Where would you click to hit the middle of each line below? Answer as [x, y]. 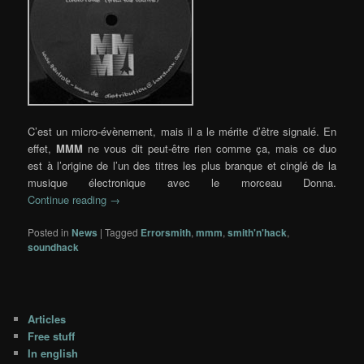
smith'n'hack [258, 232]
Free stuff [52, 336]
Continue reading [69, 199]
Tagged [122, 232]
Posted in [49, 232]
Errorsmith [166, 232]
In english [53, 353]
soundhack [54, 247]
